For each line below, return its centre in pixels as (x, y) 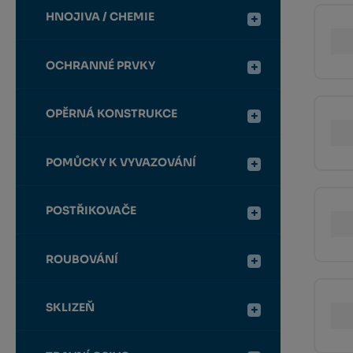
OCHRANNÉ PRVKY (100, 65)
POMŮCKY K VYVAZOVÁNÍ (121, 162)
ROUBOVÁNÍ (82, 259)
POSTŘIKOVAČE (91, 211)
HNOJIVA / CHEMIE (100, 17)
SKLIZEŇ (70, 308)
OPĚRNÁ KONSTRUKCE (111, 114)
